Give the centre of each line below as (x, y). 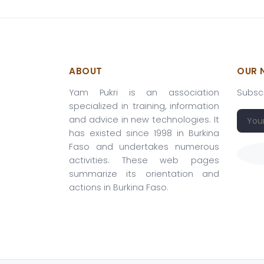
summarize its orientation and (144, 174)
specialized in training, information (144, 106)
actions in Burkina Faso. (119, 187)
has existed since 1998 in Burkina (144, 133)
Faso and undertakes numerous (144, 147)
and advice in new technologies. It (144, 120)
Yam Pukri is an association (144, 93)
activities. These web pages (144, 160)
